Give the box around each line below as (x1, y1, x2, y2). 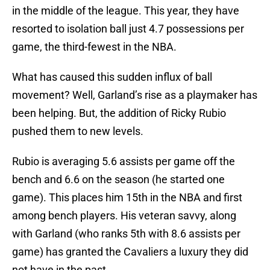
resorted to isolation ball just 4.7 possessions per (12, 22, 244, 36)
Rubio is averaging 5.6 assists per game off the (12, 155, 235, 168)
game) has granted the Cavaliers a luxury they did (12, 245, 248, 259)
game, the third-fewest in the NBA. (12, 40, 177, 54)
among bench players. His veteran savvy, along (12, 209, 236, 222)
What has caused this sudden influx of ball (12, 71, 212, 84)
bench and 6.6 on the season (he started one (12, 173, 225, 186)
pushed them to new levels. (12, 125, 143, 138)
